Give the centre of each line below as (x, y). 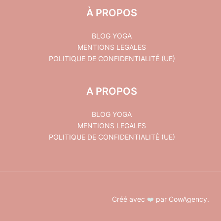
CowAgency (188, 199)
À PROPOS (112, 13)
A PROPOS (112, 91)
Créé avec (129, 199)
